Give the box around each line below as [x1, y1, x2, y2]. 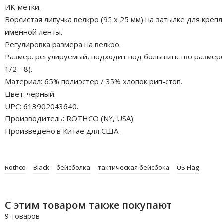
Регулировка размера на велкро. [5, 39, 121, 49]
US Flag [177, 163, 199, 172]
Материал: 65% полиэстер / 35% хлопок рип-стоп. [5, 76, 182, 86]
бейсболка [56, 163, 90, 172]
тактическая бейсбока [98, 163, 169, 172]
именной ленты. [5, 26, 62, 37]
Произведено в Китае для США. [5, 125, 120, 136]
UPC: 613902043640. [5, 101, 78, 111]
